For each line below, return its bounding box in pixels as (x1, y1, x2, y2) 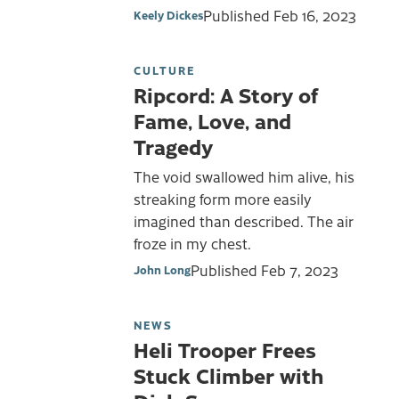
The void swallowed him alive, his (134, 167, 354, 187)
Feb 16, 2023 (273, 5, 356, 26)
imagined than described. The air (134, 211, 354, 232)
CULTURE (134, 62, 195, 78)
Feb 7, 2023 (261, 259, 338, 280)
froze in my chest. (134, 233, 251, 254)
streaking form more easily (134, 189, 312, 209)
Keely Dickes (134, 7, 203, 23)
